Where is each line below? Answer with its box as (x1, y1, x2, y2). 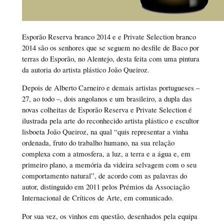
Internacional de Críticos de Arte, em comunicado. (21, 192, 173, 203)
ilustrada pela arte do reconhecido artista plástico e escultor (21, 115, 199, 126)
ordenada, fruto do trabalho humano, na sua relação (21, 137, 174, 148)
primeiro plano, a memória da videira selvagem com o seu (21, 159, 196, 170)
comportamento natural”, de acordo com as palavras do (21, 170, 187, 181)
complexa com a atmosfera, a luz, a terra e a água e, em (21, 148, 190, 159)
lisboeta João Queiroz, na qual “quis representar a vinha (21, 126, 188, 137)
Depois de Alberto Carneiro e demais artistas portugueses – (21, 82, 199, 93)
